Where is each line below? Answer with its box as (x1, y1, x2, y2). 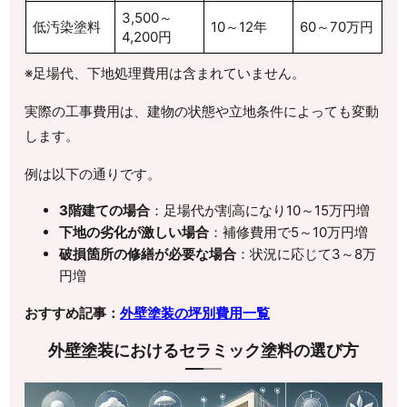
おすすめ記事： (25, 303, 121, 322)
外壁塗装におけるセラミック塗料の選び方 (48, 340, 359, 360)
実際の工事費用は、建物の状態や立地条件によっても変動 (25, 102, 380, 120)
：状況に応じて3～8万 (235, 244, 376, 263)
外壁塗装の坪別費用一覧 (120, 303, 271, 322)
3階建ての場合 (58, 201, 150, 219)
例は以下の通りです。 (25, 164, 162, 183)
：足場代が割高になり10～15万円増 (149, 201, 370, 219)
